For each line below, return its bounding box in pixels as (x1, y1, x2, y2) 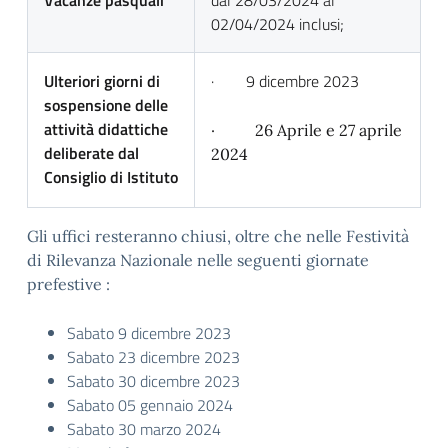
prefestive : (27, 274, 110, 294)
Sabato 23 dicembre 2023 (67, 345, 240, 369)
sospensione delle (44, 93, 168, 117)
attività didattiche (44, 117, 168, 141)
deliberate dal (44, 141, 139, 165)
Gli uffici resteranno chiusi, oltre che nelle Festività (27, 226, 409, 246)
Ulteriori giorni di (44, 69, 160, 93)
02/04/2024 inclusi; (211, 12, 344, 36)
